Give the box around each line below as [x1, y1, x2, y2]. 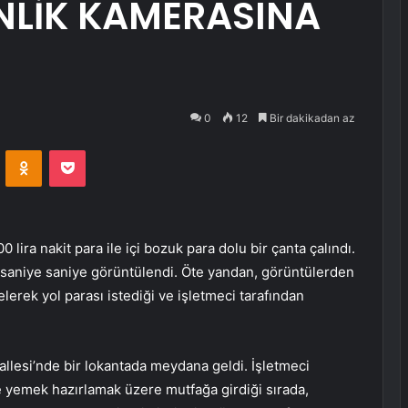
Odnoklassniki [41, 142, 119, 158]
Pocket [85, 142, 124, 158]
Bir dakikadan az [267, 111, 355, 125]
